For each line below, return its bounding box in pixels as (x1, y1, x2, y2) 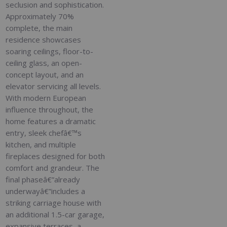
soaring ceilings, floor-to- (6, 46, 94, 57)
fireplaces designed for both (6, 151, 105, 162)
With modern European (6, 93, 87, 103)
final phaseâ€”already (6, 174, 81, 185)
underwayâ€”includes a (6, 186, 86, 197)
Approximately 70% (6, 11, 74, 22)
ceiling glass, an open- (6, 58, 83, 68)
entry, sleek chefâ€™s (6, 128, 82, 138)
